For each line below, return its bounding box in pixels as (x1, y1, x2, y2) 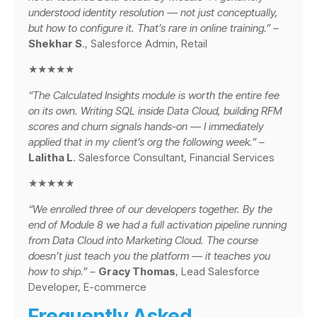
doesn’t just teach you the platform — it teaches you (28, 248, 270, 263)
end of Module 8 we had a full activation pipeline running (28, 217, 287, 231)
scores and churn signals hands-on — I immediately (28, 119, 264, 133)
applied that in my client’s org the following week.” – (28, 134, 265, 149)
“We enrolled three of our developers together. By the (28, 202, 272, 216)
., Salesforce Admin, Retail (82, 37, 207, 51)
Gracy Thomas (98, 264, 175, 278)
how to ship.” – (28, 264, 98, 278)
